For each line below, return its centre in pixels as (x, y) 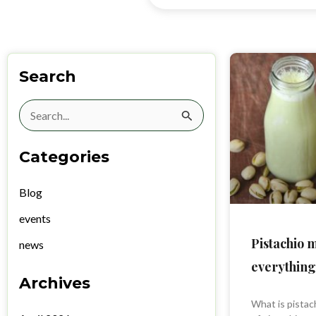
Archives (55, 284)
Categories (64, 157)
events (35, 219)
